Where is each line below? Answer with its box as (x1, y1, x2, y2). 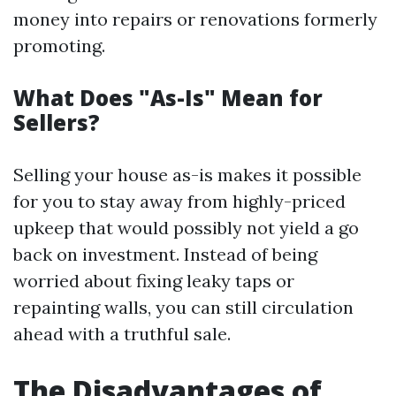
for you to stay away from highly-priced (13, 190, 346, 213)
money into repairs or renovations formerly (13, 8, 377, 31)
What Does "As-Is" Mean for (13, 83, 323, 113)
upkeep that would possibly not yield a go (13, 217, 359, 240)
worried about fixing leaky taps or (13, 270, 294, 293)
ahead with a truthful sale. (13, 323, 231, 346)
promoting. (13, 34, 105, 57)
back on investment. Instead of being (13, 243, 317, 266)
